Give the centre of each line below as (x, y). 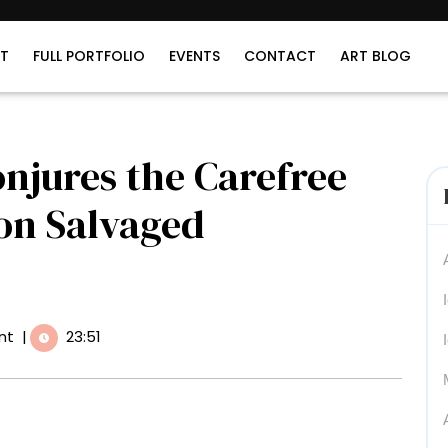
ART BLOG (375, 56)
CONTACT (280, 56)
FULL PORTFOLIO (89, 56)
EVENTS (194, 56)
